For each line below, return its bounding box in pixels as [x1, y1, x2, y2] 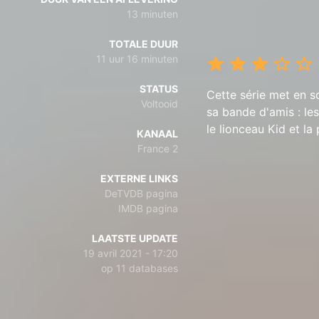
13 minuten [127, 8, 178, 20]
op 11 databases [101, 262, 178, 274]
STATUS [140, 83, 178, 95]
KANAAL [137, 127, 178, 140]
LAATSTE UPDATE [92, 232, 178, 244]
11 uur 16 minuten [96, 53, 178, 65]
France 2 [137, 142, 178, 155]
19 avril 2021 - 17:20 [83, 247, 178, 259]
